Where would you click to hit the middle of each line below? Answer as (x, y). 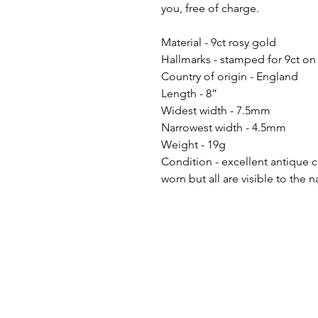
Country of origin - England (230, 76)
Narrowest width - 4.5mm (224, 127)
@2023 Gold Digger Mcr (227, 310)
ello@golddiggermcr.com (236, 297)
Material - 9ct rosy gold (219, 42)
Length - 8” (189, 93)
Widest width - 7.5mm (216, 110)
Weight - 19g (193, 144)
